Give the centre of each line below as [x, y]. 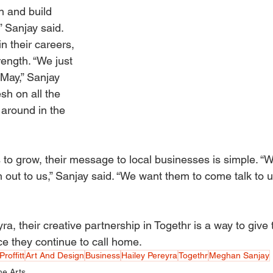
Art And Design [55, 255]
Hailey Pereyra [149, 255]
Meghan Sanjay [239, 255]
